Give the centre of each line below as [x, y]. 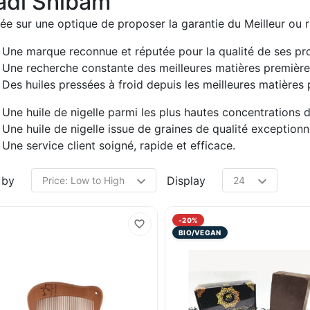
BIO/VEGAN [200, 232]
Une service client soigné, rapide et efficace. [118, 145]
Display [186, 180]
